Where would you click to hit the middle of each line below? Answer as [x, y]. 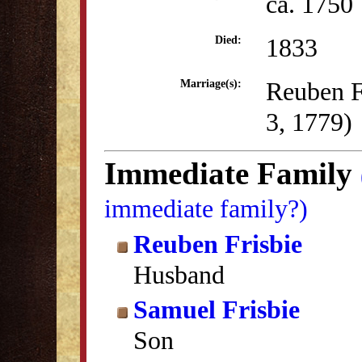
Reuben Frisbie [218, 244]
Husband [179, 275]
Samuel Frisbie [217, 309]
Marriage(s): [211, 84]
